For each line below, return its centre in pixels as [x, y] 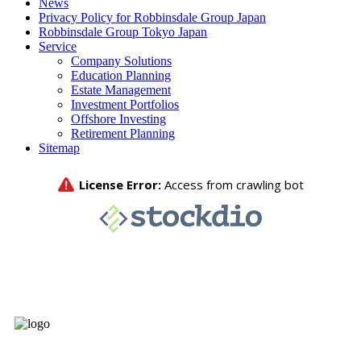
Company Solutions [121, 60]
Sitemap [59, 147]
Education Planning [121, 75]
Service [58, 46]
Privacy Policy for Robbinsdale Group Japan [152, 17]
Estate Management [121, 89]
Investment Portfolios [125, 104]
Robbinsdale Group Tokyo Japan [123, 31]
